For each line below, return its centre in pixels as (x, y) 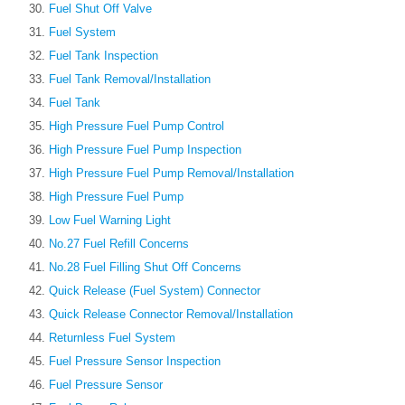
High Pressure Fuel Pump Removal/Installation (171, 174)
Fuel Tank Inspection (104, 56)
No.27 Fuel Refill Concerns (119, 244)
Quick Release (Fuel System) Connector (155, 291)
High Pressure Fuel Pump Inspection (145, 150)
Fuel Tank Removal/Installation (130, 80)
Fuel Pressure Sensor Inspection (135, 362)
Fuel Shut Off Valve (100, 9)
